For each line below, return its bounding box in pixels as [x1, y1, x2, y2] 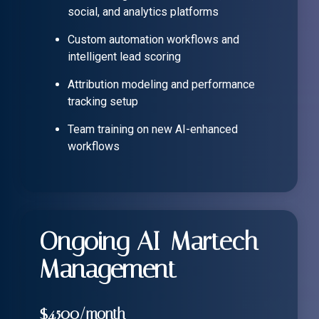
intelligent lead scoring [68, 50, 181, 64]
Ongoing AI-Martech [39, 226, 258, 257]
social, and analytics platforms [68, 5, 219, 19]
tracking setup [68, 95, 138, 109]
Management [39, 254, 177, 285]
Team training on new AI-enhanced [68, 122, 238, 137]
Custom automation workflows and [68, 33, 239, 47]
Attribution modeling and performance [68, 78, 255, 92]
